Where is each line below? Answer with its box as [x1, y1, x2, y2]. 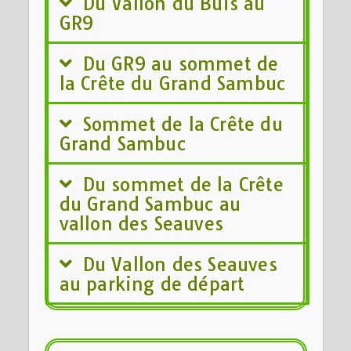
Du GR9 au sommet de [82, 52, 279, 75]
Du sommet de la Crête [82, 172, 284, 196]
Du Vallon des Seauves [82, 252, 277, 276]
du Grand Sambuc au [59, 192, 241, 215]
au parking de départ [59, 272, 245, 295]
